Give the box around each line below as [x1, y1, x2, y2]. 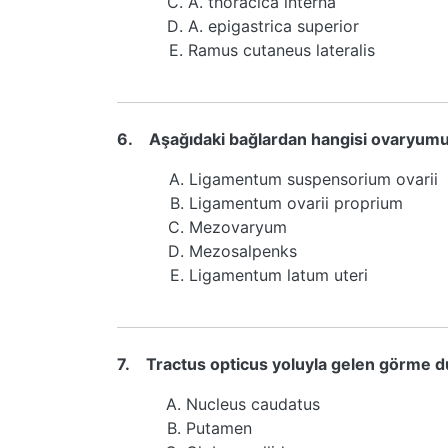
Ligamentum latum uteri [189, 265, 368, 285]
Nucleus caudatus [186, 394, 320, 414]
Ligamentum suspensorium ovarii [189, 169, 438, 189]
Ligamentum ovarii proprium [189, 193, 403, 213]
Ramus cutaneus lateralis [188, 40, 375, 60]
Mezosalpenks [189, 241, 297, 261]
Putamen [186, 418, 252, 438]
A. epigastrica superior [188, 16, 359, 36]
